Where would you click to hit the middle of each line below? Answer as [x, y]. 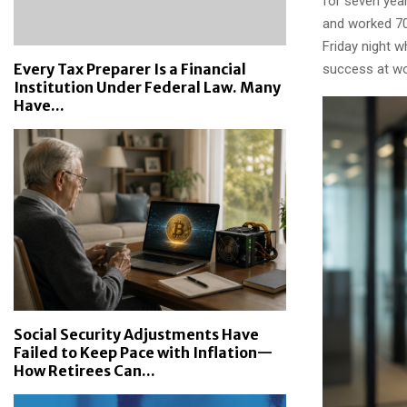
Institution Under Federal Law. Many [147, 87]
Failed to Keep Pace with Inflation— [143, 352]
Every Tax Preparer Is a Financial [130, 69]
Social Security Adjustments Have [136, 334]
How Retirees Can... [84, 371]
